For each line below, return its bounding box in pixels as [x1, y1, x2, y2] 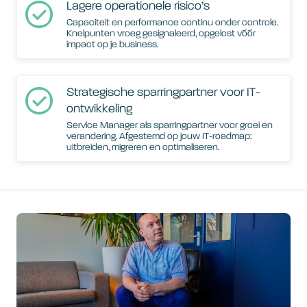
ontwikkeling [66, 103, 132, 115]
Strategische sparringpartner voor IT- [66, 86, 260, 99]
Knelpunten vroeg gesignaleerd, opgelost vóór [66, 29, 256, 38]
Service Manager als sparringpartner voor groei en [66, 121, 273, 130]
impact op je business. [66, 40, 158, 49]
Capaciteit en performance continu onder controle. [66, 18, 278, 27]
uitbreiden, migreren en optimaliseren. [66, 143, 219, 152]
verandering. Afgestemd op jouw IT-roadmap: [66, 132, 251, 141]
